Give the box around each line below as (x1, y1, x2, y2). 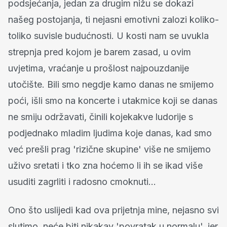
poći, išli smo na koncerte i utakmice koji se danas (8, 95, 217, 106)
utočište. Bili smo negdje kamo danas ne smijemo (8, 79, 214, 90)
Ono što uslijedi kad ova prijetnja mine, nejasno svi (8, 204, 219, 215)
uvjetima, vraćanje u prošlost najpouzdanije (8, 62, 189, 73)
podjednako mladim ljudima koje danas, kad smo (8, 127, 212, 138)
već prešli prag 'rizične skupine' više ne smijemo (8, 143, 211, 155)
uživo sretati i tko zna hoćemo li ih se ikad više (8, 160, 203, 171)
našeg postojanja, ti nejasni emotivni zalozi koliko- (8, 14, 219, 25)
